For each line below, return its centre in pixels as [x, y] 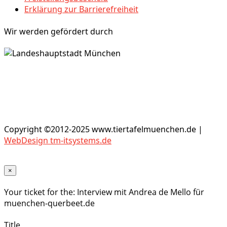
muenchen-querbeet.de [49, 203]
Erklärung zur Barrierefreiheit [81, 9]
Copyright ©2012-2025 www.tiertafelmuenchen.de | [103, 129]
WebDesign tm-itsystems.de [58, 140]
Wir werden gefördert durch [59, 31]
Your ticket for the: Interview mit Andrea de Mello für [104, 192]
